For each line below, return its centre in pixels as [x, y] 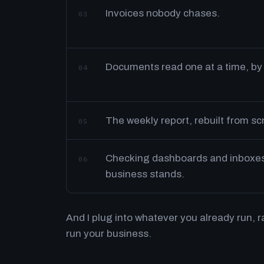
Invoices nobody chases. [163, 13]
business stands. [145, 174]
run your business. [109, 234]
